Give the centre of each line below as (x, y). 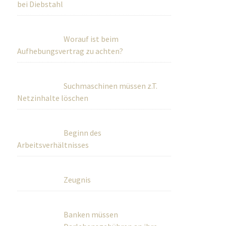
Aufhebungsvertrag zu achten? (70, 51)
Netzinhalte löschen (53, 98)
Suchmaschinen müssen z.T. (111, 86)
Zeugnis (77, 180)
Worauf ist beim (91, 39)
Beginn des (83, 133)
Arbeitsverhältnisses (53, 145)
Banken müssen (91, 214)
